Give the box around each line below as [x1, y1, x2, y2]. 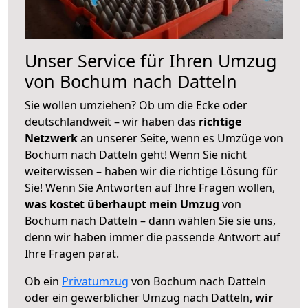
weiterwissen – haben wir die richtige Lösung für [25, 163, 278, 179]
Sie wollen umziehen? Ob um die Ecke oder [25, 97, 247, 113]
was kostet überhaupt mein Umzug [25, 196, 219, 212]
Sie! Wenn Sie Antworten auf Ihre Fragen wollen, [25, 179, 275, 195]
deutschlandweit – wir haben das [25, 113, 199, 129]
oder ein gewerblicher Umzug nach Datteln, [25, 289, 255, 305]
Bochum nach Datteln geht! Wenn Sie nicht [25, 146, 247, 162]
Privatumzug [62, 273, 129, 289]
